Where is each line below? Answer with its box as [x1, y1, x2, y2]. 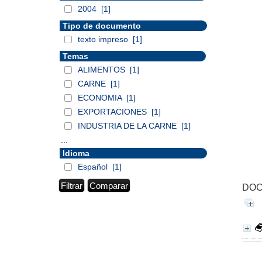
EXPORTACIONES [78, 107, 149, 116]
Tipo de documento [63, 21, 141, 30]
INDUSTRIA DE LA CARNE [78, 121, 179, 130]
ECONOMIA [78, 93, 124, 102]
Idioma [63, 149, 89, 158]
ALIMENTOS [78, 65, 127, 74]
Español [78, 162, 110, 171]
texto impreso [78, 35, 130, 44]
